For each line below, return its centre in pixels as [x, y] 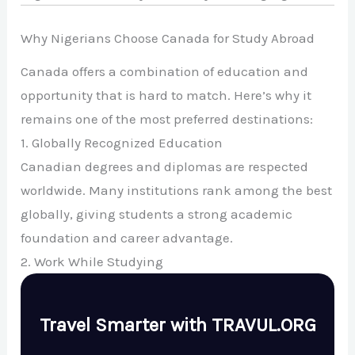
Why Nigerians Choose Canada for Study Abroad [168, 38]
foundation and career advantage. [127, 237]
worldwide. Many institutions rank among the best [177, 190]
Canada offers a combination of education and [165, 71]
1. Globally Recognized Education [122, 142]
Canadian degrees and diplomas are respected [165, 166]
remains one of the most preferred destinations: [167, 118]
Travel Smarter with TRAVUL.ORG [177, 324]
